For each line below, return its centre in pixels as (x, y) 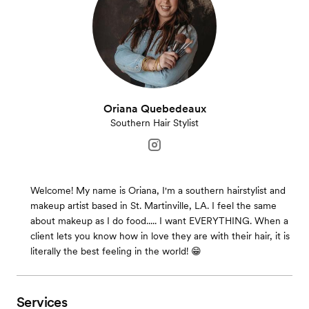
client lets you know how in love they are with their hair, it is (160, 236)
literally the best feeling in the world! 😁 (116, 251)
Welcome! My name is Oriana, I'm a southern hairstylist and (158, 191)
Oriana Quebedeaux (154, 109)
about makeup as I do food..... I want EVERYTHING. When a (159, 221)
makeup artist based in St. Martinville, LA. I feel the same (153, 206)
